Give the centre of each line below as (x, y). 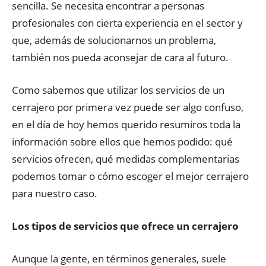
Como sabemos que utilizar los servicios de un (118, 90)
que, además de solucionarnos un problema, (114, 40)
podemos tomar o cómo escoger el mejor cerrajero (130, 176)
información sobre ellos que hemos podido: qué (122, 142)
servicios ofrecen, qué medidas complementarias (126, 159)
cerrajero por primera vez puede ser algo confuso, (128, 107)
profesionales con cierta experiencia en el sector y (127, 23)
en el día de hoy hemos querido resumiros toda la (126, 124)
